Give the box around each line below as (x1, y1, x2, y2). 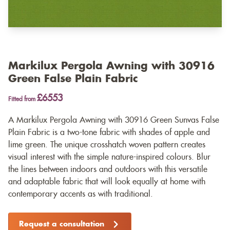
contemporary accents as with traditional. (8, 190, 153, 199)
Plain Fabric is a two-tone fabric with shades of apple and (8, 128, 210, 137)
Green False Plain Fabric (8, 74, 138, 85)
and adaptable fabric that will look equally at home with (8, 178, 205, 186)
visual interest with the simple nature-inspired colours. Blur (8, 153, 210, 162)
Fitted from (8, 96, 37, 103)
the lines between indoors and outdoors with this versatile (8, 165, 207, 174)
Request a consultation (19, 221, 104, 228)
